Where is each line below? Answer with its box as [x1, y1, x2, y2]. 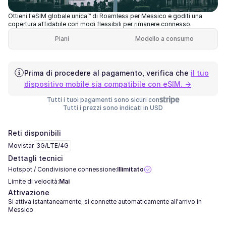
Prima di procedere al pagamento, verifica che [24, 69, 189, 77]
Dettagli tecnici [8, 154, 63, 162]
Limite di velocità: [8, 178, 59, 185]
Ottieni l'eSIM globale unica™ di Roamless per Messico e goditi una [8, 12, 202, 20]
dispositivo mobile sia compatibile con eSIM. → [24, 80, 191, 88]
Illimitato [117, 165, 144, 173]
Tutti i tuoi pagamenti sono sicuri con [46, 96, 159, 103]
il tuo [191, 69, 209, 77]
